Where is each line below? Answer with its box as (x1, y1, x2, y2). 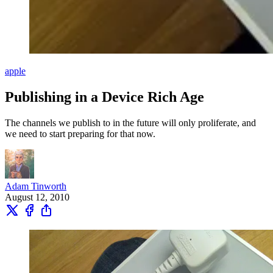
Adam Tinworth (5, 180, 66, 191)
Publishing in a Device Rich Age (5, 88, 204, 105)
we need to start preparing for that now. (5, 128, 155, 139)
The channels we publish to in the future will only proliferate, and (5, 117, 256, 128)
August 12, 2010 (5, 191, 69, 202)
